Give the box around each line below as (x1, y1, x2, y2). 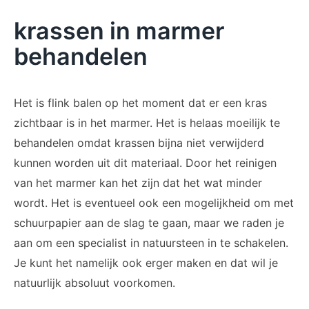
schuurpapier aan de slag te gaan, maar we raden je (14, 216, 284, 230)
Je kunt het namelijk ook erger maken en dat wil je (14, 256, 278, 270)
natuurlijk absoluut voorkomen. (14, 276, 179, 290)
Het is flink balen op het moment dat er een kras (14, 96, 267, 110)
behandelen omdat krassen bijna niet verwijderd (14, 136, 264, 150)
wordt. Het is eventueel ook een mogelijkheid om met (14, 196, 294, 210)
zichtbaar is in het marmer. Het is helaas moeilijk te (14, 116, 280, 130)
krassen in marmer (14, 17, 224, 46)
